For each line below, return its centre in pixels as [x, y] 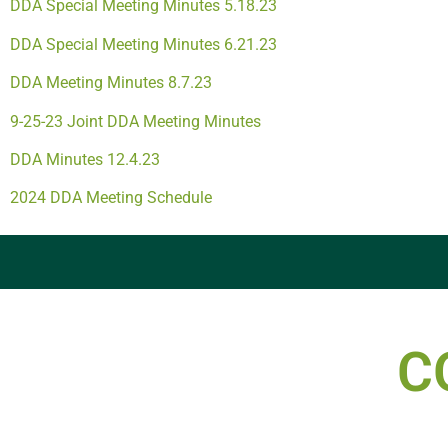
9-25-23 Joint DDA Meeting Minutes [135, 121]
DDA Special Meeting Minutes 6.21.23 [143, 44]
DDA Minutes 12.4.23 [85, 160]
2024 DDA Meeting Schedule [111, 198]
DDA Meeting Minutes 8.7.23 [111, 83]
